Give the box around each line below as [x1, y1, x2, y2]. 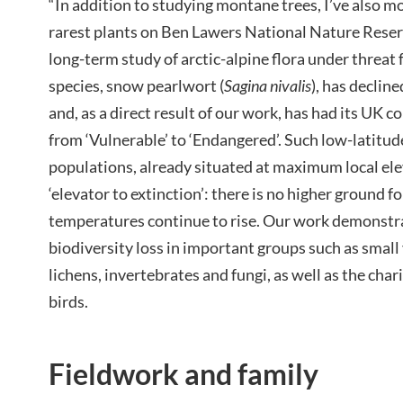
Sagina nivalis [224, 75, 311, 95]
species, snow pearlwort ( [49, 75, 224, 95]
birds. [49, 291, 88, 311]
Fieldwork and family [49, 355, 318, 391]
